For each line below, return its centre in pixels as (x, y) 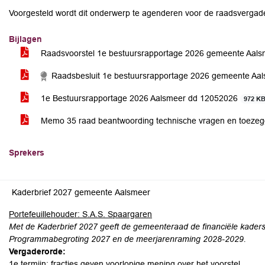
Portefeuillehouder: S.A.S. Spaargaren (80, 214)
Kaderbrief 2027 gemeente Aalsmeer (81, 192)
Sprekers (27, 153)
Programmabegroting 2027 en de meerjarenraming (105, 239)
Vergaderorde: (37, 251)
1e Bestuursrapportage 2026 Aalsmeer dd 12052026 (139, 98)
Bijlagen (25, 39)
